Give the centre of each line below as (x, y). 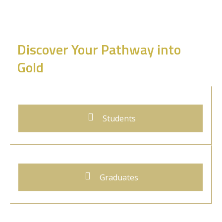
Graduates (118, 177)
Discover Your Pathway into (99, 49)
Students (118, 118)
